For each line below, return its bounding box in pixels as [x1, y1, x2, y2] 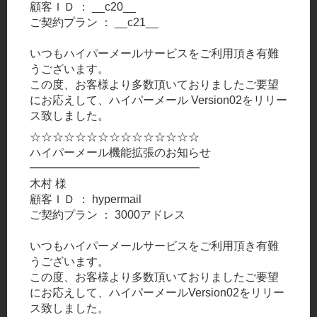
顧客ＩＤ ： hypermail [30, 192, 142, 205]
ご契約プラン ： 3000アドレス [30, 208, 185, 221]
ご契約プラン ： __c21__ [30, 16, 158, 28]
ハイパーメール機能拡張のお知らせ [30, 146, 211, 158]
